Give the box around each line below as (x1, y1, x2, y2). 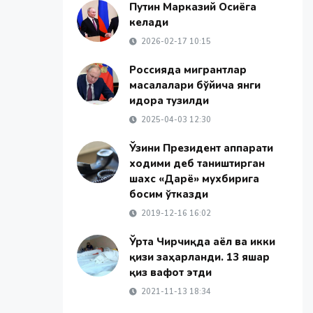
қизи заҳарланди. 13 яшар (129, 250, 270, 264)
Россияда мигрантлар (129, 63, 247, 77)
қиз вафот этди (129, 265, 212, 279)
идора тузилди (129, 94, 209, 108)
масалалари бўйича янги (129, 78, 261, 92)
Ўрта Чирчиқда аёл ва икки (129, 235, 275, 249)
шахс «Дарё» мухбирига (129, 172, 259, 186)
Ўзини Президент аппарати (129, 141, 273, 155)
